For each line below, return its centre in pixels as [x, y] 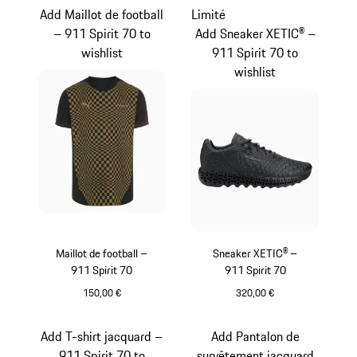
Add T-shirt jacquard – [102, 336]
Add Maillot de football [102, 15]
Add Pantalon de [255, 336]
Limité [209, 15]
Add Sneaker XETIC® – [255, 34]
